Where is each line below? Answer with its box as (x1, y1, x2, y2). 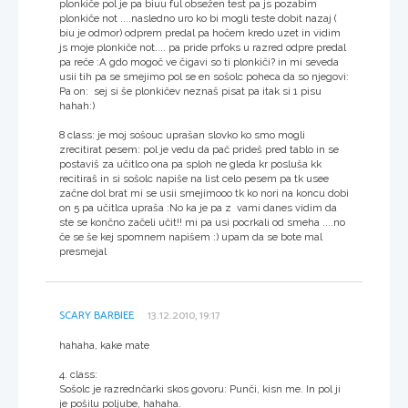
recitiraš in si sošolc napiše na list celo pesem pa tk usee (59, 171, 329, 185)
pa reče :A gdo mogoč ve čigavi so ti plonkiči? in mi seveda (59, 55, 339, 68)
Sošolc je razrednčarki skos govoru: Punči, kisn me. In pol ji (59, 382, 341, 395)
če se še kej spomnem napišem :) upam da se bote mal (59, 229, 322, 243)
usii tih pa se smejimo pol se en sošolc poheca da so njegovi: (59, 69, 349, 83)
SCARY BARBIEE (59, 306, 134, 324)
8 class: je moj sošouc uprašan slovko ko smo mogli (59, 127, 305, 141)
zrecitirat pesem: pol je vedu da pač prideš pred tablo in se (59, 142, 339, 156)
